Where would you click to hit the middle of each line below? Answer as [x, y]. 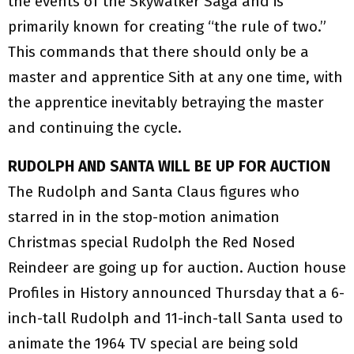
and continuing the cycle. [95, 128]
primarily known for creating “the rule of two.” [167, 27]
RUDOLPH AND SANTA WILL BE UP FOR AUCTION [169, 167]
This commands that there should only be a [158, 52]
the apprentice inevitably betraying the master [166, 103]
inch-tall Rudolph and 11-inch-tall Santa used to [175, 318]
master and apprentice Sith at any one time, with [175, 77]
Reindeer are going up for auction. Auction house [177, 268]
